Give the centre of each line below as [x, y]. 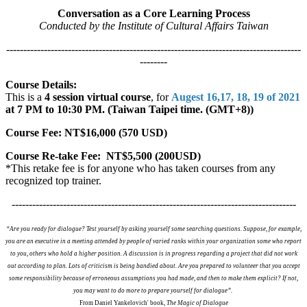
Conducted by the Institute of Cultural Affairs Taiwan [153, 25]
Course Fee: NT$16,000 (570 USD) [86, 132]
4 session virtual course [96, 97]
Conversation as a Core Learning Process [153, 13]
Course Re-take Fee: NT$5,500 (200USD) [103, 156]
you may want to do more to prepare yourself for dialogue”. [153, 290]
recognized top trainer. [56, 180]
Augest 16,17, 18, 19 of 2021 [236, 97]
